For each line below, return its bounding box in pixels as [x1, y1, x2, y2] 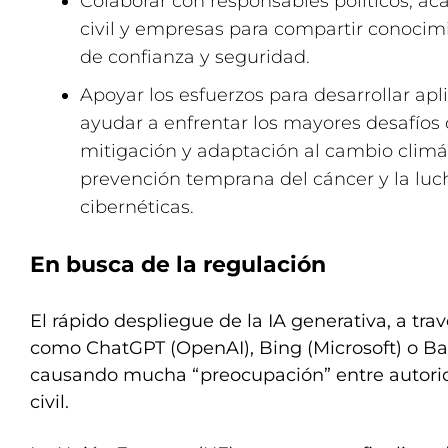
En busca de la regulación [30, 251, 326, 278]
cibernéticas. [80, 196, 194, 218]
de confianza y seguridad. [80, 46, 310, 68]
